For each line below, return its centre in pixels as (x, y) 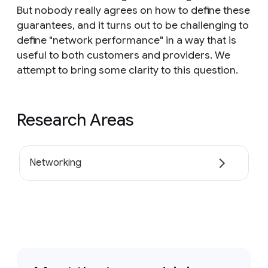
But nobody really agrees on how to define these (133, 10)
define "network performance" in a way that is (127, 40)
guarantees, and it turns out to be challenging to (133, 25)
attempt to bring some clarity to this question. (127, 70)
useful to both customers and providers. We (124, 55)
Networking (56, 163)
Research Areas (75, 120)
